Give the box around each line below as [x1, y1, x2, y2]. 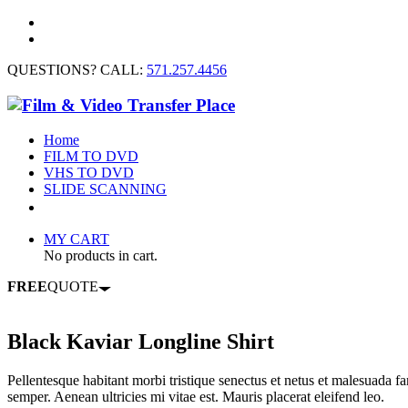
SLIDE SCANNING [44, 181, 167, 198]
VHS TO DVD [44, 165, 134, 181]
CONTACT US [44, 198, 146, 217]
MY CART [44, 231, 109, 248]
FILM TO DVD [44, 148, 138, 165]
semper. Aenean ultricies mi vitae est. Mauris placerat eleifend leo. [7, 389, 384, 405]
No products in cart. [44, 248, 158, 264]
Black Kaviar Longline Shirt [7, 330, 274, 354]
